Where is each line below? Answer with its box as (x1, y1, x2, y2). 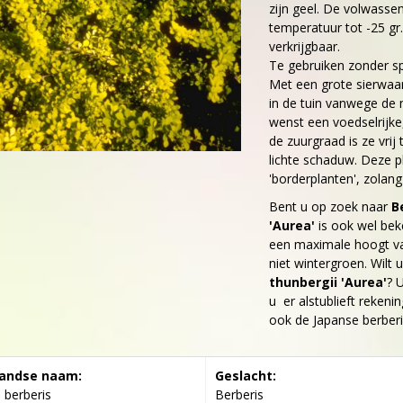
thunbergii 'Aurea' (269, 273, 387, 291)
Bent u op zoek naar (269, 198, 391, 215)
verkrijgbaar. (269, 38, 340, 55)
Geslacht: (215, 367, 277, 384)
